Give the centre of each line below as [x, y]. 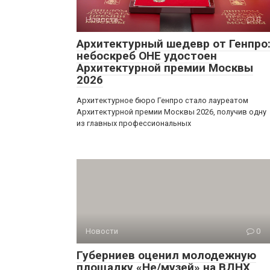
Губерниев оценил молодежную [166, 255]
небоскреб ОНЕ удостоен [147, 55]
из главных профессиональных [134, 123]
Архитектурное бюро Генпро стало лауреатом [162, 100]
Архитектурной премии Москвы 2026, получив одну [171, 111]
